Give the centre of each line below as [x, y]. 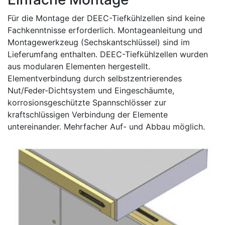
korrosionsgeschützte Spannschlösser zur [87, 102]
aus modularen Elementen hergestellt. [79, 66]
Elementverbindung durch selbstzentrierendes [95, 78]
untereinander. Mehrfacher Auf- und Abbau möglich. [106, 127]
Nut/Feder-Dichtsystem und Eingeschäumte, [91, 90]
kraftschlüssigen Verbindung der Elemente [88, 115]
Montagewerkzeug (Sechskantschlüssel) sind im [99, 42]
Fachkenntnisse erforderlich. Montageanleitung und [105, 30]
